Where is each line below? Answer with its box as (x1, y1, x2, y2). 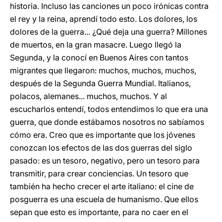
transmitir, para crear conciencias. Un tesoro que (10, 168, 188, 178)
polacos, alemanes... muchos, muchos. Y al (10, 91, 167, 101)
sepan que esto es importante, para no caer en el (10, 207, 188, 217)
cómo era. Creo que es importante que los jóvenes (10, 130, 195, 140)
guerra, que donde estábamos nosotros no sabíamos (10, 117, 204, 127)
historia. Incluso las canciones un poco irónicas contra (10, 1, 209, 11)
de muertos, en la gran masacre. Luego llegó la (10, 40, 181, 50)
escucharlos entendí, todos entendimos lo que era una (10, 104, 208, 114)
